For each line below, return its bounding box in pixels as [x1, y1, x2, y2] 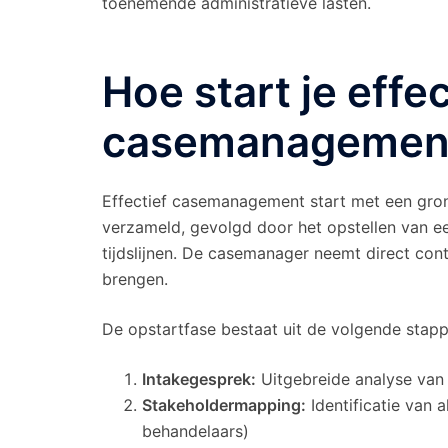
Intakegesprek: [142, 368, 256, 389]
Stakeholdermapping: [142, 394, 306, 415]
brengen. [102, 268, 168, 289]
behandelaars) [142, 420, 249, 441]
